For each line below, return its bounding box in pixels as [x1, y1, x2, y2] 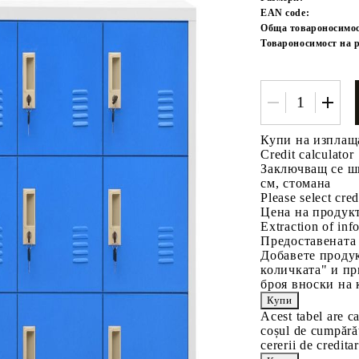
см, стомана [260, 175, 332, 190]
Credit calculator [260, 147, 354, 161]
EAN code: [260, 6, 310, 18]
